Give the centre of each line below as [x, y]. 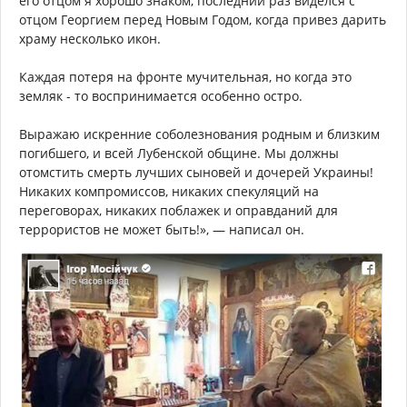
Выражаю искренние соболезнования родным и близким [199, 134]
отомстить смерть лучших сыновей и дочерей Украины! [196, 172]
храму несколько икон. [90, 39]
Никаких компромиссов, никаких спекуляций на [169, 191]
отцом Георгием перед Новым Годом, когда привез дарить [203, 20]
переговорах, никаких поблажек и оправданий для [179, 210]
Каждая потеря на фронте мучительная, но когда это [185, 77]
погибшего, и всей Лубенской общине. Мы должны [179, 153]
